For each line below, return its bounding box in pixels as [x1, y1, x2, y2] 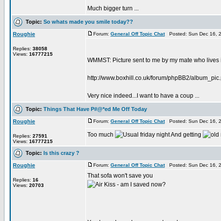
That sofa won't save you [87, 172, 153, 179]
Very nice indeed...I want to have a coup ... [87, 92, 199, 99]
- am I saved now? [115, 181, 166, 188]
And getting [170, 131, 203, 138]
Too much [87, 131, 115, 138]
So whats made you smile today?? [43, 18, 133, 25]
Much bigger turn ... [87, 5, 139, 12]
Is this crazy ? [43, 149, 79, 156]
